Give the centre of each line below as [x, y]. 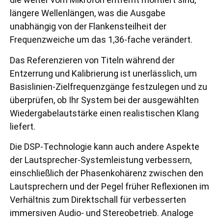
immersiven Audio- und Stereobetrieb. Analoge [102, 213]
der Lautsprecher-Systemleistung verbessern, [101, 160]
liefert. [23, 126]
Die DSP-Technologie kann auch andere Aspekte [105, 147]
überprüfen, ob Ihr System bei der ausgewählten [104, 100]
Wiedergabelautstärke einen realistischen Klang [104, 113]
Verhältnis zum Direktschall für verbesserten [98, 200]
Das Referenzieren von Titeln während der [92, 60]
